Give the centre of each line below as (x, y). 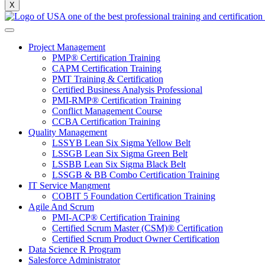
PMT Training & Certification (108, 79)
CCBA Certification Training (106, 122)
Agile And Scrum (61, 207)
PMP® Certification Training (106, 58)
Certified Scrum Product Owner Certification (136, 239)
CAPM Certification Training (107, 68)
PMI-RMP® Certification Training (117, 100)
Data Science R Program (75, 249)
